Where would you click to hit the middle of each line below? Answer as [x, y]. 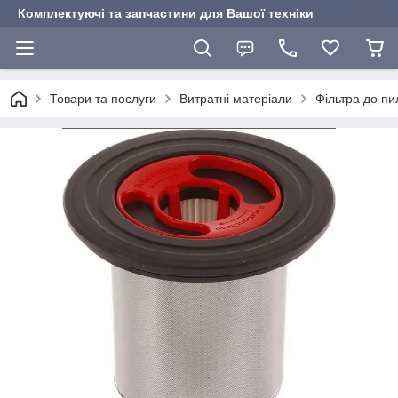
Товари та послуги [103, 99]
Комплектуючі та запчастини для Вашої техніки [166, 13]
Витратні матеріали [236, 99]
